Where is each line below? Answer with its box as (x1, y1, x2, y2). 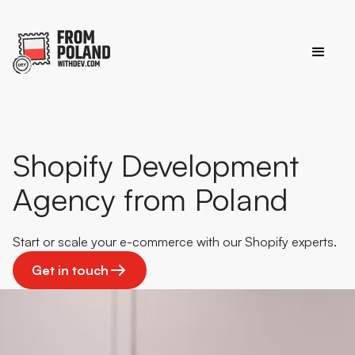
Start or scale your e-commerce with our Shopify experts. (13, 234, 337, 250)
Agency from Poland (13, 180, 288, 219)
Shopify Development (13, 146, 299, 185)
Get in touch (32, 262, 109, 279)
